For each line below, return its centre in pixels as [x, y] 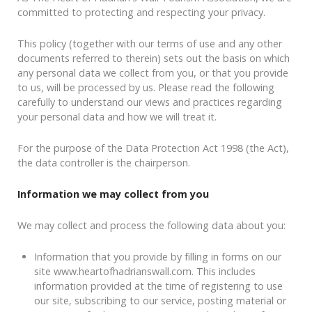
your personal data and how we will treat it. [117, 117]
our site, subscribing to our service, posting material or [160, 301]
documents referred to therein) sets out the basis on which [154, 58]
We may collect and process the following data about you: [151, 226]
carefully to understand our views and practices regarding [150, 102]
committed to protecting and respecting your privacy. [141, 13]
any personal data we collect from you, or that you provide [153, 73]
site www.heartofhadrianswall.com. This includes [145, 272]
